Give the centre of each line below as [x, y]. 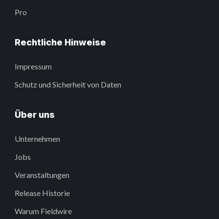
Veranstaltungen [42, 175]
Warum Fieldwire [43, 211]
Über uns [35, 115]
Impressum [33, 66]
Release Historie [42, 193]
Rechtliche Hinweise [60, 43]
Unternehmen [37, 139]
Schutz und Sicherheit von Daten [68, 85]
